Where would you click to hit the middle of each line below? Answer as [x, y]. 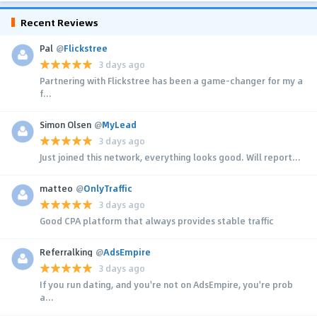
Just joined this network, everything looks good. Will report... [170, 157]
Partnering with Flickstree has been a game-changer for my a [171, 80]
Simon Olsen [65, 124]
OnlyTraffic [108, 188]
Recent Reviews [59, 22]
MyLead [119, 124]
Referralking [66, 252]
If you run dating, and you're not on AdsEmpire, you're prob [166, 284]
